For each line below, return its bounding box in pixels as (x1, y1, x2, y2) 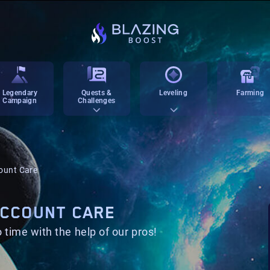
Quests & (81, 89, 112, 97)
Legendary (2, 89, 37, 97)
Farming (236, 89, 265, 97)
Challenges (77, 96, 116, 105)
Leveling (159, 89, 188, 97)
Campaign (2, 96, 37, 105)
